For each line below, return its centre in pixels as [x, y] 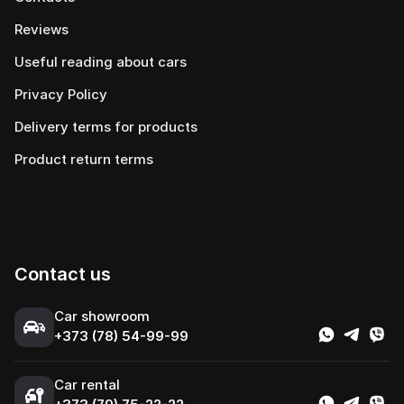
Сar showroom [102, 316]
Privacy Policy [61, 94]
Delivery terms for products [106, 127]
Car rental [87, 385]
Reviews [41, 29]
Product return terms [84, 159]
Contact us [63, 274]
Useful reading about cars [101, 62]
